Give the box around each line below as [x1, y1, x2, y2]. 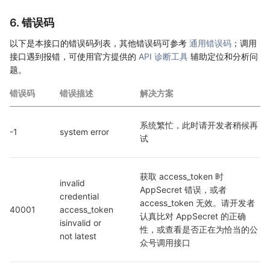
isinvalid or [60, 217, 101, 228]
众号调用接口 [140, 237, 190, 248]
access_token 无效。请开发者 [140, 197, 255, 208]
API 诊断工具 [139, 51, 188, 61]
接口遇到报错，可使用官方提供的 [10, 51, 139, 61]
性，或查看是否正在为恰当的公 [140, 224, 258, 234]
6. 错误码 [10, 16, 54, 29]
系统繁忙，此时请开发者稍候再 [140, 119, 258, 130]
